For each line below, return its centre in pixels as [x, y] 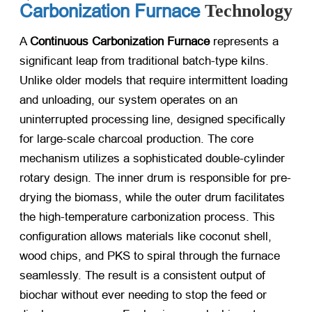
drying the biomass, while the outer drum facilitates [152, 197]
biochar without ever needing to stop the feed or [143, 295]
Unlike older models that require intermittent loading [154, 80]
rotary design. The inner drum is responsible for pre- [155, 178]
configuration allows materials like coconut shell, [146, 236]
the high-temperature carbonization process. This [147, 217]
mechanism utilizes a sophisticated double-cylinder [152, 158]
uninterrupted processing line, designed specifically [153, 119]
